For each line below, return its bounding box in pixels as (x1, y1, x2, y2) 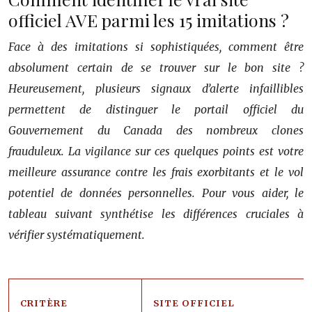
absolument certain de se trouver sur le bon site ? (8, 60, 304, 75)
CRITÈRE (20, 297, 68, 309)
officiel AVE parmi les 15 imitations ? (8, 8, 289, 31)
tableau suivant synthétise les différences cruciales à (8, 206, 304, 221)
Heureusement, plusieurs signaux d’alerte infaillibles (8, 81, 304, 95)
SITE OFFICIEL (153, 297, 235, 309)
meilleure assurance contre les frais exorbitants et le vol (8, 164, 304, 179)
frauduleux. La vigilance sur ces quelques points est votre (8, 143, 304, 158)
